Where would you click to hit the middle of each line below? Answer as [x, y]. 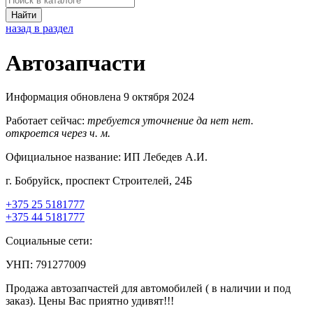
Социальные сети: [49, 241]
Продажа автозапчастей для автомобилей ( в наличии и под [148, 289]
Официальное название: [63, 157]
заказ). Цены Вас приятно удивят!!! [90, 301]
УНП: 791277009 [46, 265]
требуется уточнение [140, 121]
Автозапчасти [75, 63]
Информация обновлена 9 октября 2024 [100, 97]
